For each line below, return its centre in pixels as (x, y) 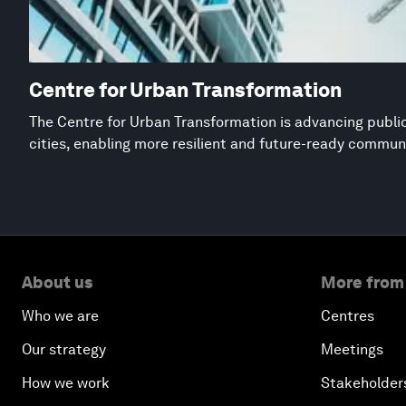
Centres (348, 316)
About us (57, 283)
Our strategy (64, 350)
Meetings (352, 350)
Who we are (60, 316)
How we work (66, 383)
